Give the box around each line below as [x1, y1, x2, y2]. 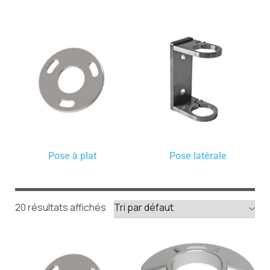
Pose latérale [169, 150, 227, 162]
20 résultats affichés [15, 201, 106, 215]
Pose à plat [48, 150, 96, 162]
